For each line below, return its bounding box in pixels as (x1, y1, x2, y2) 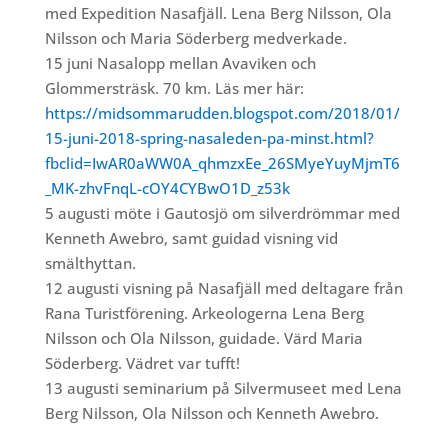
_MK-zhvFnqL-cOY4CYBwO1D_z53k (44, 177, 290, 198)
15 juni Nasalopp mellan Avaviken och (44, 52, 316, 73)
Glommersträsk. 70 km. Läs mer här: (44, 77, 304, 98)
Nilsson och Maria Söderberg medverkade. (44, 27, 347, 48)
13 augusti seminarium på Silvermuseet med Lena (44, 377, 402, 398)
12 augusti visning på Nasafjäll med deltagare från (44, 277, 403, 298)
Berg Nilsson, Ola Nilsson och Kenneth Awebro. (44, 402, 379, 423)
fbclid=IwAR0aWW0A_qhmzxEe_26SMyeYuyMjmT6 (44, 152, 400, 173)
